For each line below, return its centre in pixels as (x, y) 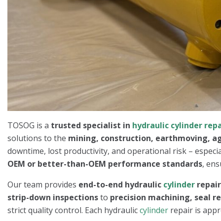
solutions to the (38, 138)
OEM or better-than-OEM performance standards (105, 164)
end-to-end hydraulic (121, 184)
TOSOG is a (29, 125)
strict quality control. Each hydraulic (74, 210)
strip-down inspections (53, 197)
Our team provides (43, 184)
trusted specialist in (92, 125)
